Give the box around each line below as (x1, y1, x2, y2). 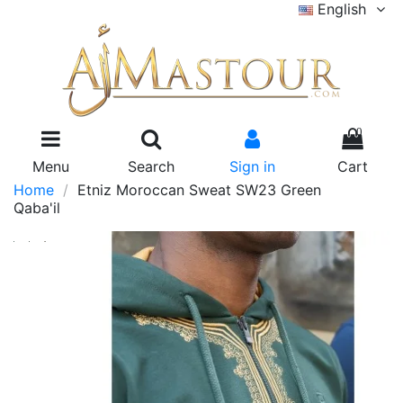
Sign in (228, 157, 275, 175)
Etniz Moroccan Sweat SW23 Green (76, 181, 321, 199)
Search (128, 157, 175, 175)
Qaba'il (13, 199, 60, 217)
